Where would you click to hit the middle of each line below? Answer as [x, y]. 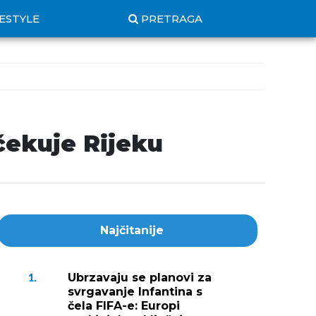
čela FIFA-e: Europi [124, 306]
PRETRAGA [172, 19]
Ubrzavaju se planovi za [140, 278]
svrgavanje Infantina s [135, 292]
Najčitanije [132, 230]
